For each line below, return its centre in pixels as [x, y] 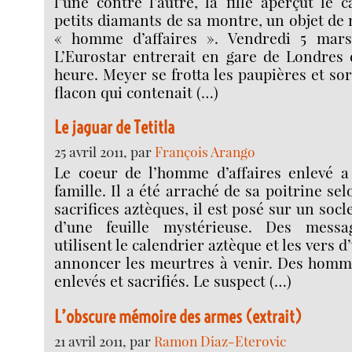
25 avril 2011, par [105, 152]
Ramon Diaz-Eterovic [220, 340]
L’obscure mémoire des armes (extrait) [178, 316]
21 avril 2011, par [104, 340]
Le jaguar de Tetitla [115, 128]
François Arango [205, 152]
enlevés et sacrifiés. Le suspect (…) [173, 281]
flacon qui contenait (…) [137, 92]
